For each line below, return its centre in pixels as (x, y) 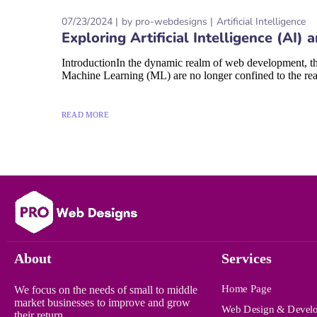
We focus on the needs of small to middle (106, 290)
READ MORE (85, 114)
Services (246, 258)
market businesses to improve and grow (102, 302)
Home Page (246, 288)
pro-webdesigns (171, 21)
